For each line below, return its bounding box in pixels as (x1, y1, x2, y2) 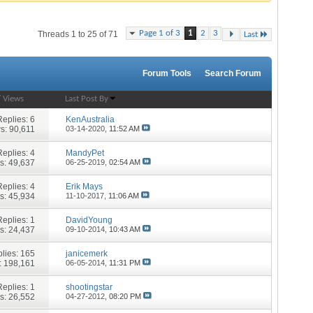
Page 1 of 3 (139, 29, 180, 38)
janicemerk (66, 248, 108, 259)
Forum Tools (143, 68, 191, 78)
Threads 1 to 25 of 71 (38, 29, 118, 39)
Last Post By (64, 94, 108, 103)
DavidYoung (66, 214, 113, 225)
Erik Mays (66, 181, 103, 191)
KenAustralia (66, 114, 115, 124)
